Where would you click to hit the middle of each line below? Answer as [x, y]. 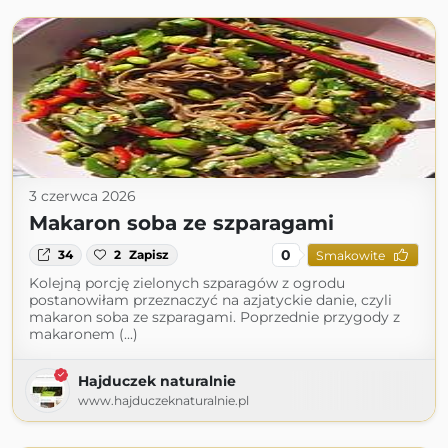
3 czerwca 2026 [82, 196]
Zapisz [149, 254]
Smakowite [350, 255]
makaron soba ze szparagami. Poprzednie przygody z [214, 317]
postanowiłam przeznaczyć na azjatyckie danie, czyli [210, 300]
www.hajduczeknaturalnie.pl [163, 400]
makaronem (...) [83, 334]
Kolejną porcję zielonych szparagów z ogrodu [187, 283]
